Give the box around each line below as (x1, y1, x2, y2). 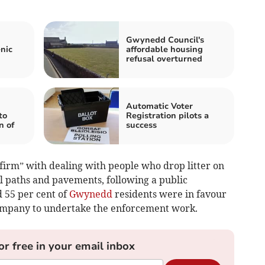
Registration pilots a (126, 110, 209, 122)
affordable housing (126, 44, 203, 56)
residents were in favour (112, 188, 227, 201)
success (126, 119, 157, 131)
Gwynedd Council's (126, 34, 204, 46)
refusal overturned (126, 53, 202, 65)
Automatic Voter (126, 101, 193, 112)
